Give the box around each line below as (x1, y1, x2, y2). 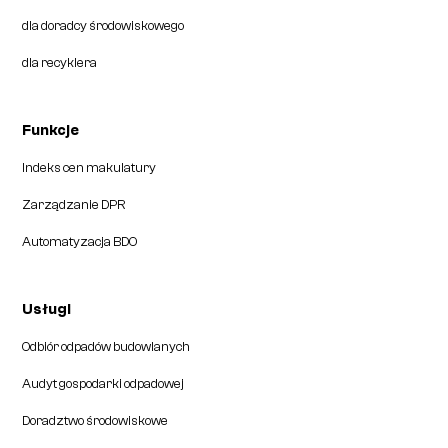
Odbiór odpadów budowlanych (22, 338, 191, 354)
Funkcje (22, 121, 80, 140)
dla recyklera (22, 54, 98, 70)
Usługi (22, 300, 72, 319)
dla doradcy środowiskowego (22, 17, 185, 33)
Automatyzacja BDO (22, 233, 138, 249)
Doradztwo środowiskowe (22, 413, 169, 429)
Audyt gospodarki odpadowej (22, 375, 185, 391)
